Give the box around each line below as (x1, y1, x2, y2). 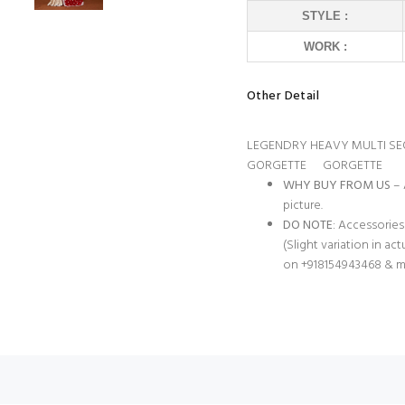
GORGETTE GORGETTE (247, 155, 385, 176)
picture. (283, 195, 323, 216)
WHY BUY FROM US (283, 175, 391, 196)
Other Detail (247, 86, 320, 107)
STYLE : (302, 9, 348, 23)
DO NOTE (283, 215, 333, 236)
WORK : (303, 40, 347, 53)
